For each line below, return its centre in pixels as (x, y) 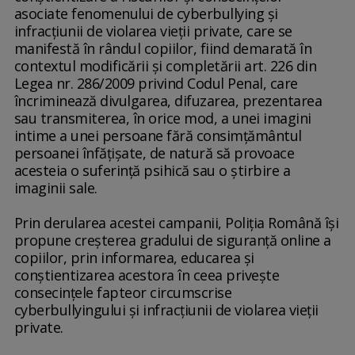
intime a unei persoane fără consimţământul (158, 136)
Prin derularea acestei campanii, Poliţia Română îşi (176, 223)
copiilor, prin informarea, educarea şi (134, 258)
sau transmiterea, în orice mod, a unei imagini (162, 118)
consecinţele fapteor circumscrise (123, 293)
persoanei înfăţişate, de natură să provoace (154, 153)
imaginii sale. (55, 188)
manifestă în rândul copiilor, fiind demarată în (163, 49)
